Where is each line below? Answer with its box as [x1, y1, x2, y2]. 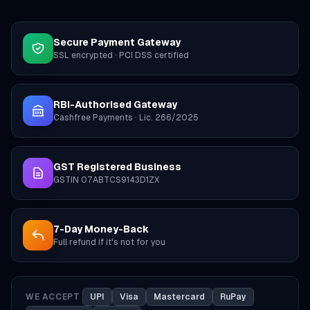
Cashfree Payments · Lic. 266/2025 [53, 112, 199, 122]
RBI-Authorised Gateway [53, 98, 177, 110]
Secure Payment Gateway [53, 36, 181, 48]
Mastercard [154, 292, 206, 302]
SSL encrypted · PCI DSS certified [53, 50, 189, 60]
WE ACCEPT [26, 292, 80, 302]
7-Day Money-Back [53, 223, 149, 235]
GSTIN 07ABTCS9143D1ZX [53, 174, 160, 185]
